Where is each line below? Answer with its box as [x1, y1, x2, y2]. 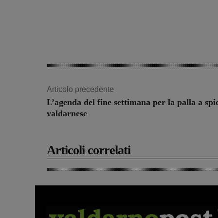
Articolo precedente [47, 85, 114, 94]
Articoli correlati [47, 143, 130, 158]
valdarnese [47, 109, 87, 119]
